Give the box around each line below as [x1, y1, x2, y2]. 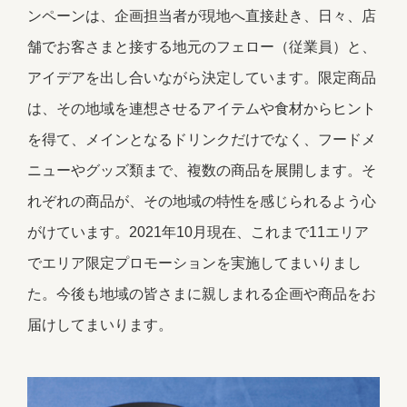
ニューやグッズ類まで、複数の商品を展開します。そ [26, 163, 376, 179]
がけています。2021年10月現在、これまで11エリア [26, 224, 369, 241]
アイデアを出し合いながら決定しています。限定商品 [26, 70, 376, 86]
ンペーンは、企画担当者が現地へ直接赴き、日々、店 [26, 8, 376, 25]
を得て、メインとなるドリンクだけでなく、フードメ [26, 132, 376, 148]
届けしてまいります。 [26, 317, 173, 333]
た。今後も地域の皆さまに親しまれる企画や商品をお [26, 286, 376, 303]
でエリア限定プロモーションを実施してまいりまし [26, 255, 362, 272]
